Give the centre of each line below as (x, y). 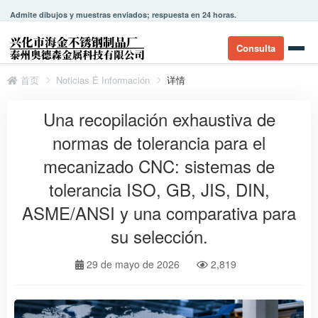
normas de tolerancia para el (159, 142)
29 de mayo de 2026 (133, 264)
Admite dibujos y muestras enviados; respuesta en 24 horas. (123, 15)
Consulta (256, 48)
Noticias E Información (103, 80)
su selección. (159, 236)
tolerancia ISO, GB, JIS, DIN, (159, 189)
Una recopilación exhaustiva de (159, 119)
